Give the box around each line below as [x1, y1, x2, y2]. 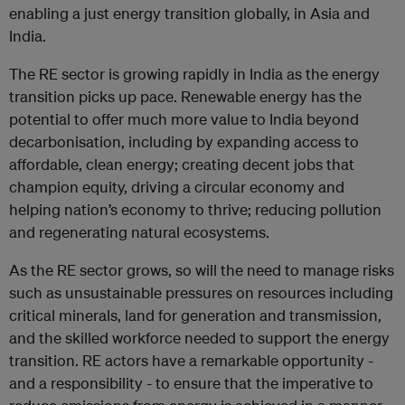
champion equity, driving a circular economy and [9, 176, 344, 196]
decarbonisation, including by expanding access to [9, 131, 359, 151]
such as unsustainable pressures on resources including [9, 282, 393, 302]
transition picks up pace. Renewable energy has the [9, 86, 362, 106]
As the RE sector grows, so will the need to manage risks [9, 259, 394, 279]
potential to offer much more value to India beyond [9, 108, 359, 128]
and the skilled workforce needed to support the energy [9, 327, 390, 347]
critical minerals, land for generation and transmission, [9, 305, 381, 325]
